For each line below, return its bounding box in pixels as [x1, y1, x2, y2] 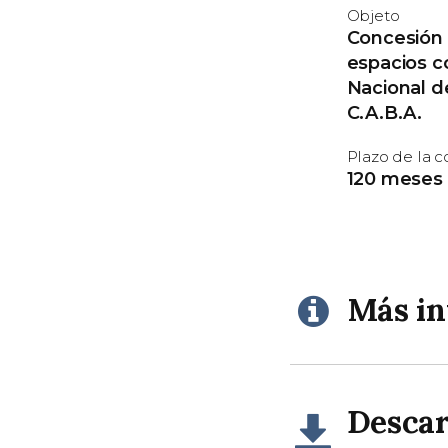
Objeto [346, 6, 400, 26]
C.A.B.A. [346, 102, 422, 125]
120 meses [346, 168, 443, 191]
